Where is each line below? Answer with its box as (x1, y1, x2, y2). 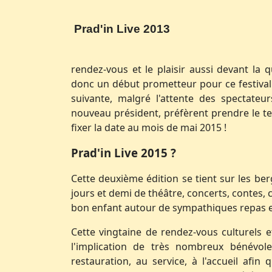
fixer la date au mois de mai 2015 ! (71, 121, 226, 134)
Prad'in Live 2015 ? (71, 145, 176, 160)
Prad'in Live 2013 (74, 22, 170, 35)
